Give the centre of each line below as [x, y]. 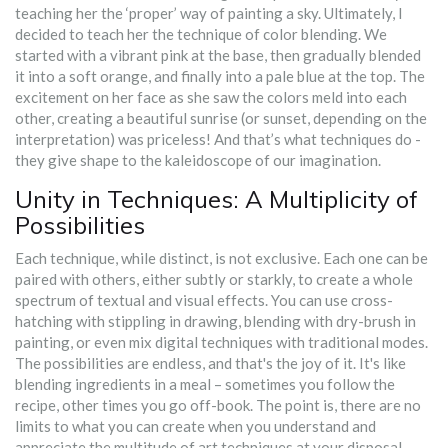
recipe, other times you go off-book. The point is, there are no [218, 405]
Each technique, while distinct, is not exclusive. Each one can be [221, 258]
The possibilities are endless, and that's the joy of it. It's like [210, 363]
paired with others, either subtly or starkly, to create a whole [214, 279]
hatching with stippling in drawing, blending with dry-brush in [215, 321]
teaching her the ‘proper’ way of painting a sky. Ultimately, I [209, 13]
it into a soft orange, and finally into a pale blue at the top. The [220, 76]
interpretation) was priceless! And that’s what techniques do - [218, 139]
